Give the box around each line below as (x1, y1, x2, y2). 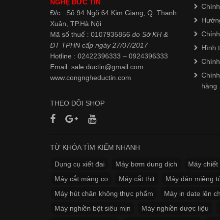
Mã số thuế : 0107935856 (50, 30, 132, 38)
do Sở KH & (132, 30, 168, 38)
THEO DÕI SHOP (50, 99, 105, 107)
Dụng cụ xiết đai (55, 160, 105, 168)
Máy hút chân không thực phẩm (55, 190, 153, 197)
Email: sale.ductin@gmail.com (50, 63, 143, 71)
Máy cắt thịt (119, 175, 155, 183)
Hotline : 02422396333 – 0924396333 (50, 52, 168, 60)
